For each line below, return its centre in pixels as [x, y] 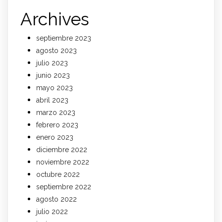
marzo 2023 [56, 112]
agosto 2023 [56, 50]
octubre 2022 [58, 174]
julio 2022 [52, 211]
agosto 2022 [56, 199]
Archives [55, 19]
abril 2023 [52, 100]
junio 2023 [53, 75]
